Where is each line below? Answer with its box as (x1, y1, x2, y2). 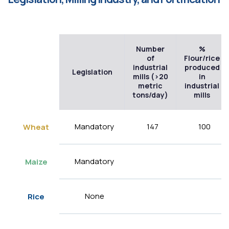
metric (138, 81, 163, 91)
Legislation (72, 67, 112, 77)
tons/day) (132, 90, 168, 100)
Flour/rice (184, 53, 220, 63)
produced (184, 62, 220, 73)
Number (136, 44, 165, 54)
